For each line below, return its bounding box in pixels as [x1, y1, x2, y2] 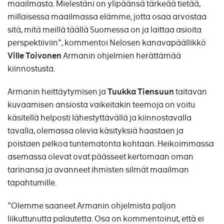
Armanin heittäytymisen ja [7, 86, 107, 97]
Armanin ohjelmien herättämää [63, 50, 181, 61]
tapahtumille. [7, 177, 58, 188]
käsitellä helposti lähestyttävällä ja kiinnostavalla [7, 112, 191, 123]
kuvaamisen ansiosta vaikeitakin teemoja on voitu [7, 99, 195, 110]
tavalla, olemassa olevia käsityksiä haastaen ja [7, 125, 183, 136]
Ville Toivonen [7, 50, 63, 61]
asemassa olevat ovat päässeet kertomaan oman [7, 151, 193, 162]
